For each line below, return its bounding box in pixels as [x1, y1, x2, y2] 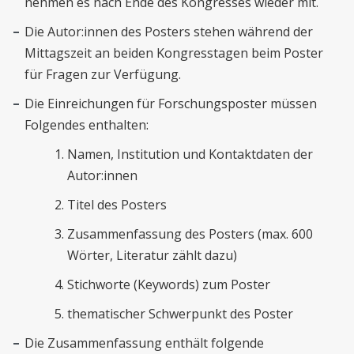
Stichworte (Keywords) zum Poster [67, 276, 271, 293]
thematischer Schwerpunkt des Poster [67, 305, 294, 322]
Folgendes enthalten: [24, 116, 149, 134]
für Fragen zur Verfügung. [24, 66, 182, 83]
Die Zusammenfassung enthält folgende [24, 334, 265, 352]
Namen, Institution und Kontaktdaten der [67, 145, 314, 163]
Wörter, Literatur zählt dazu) [67, 247, 238, 264]
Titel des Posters [67, 196, 168, 213]
